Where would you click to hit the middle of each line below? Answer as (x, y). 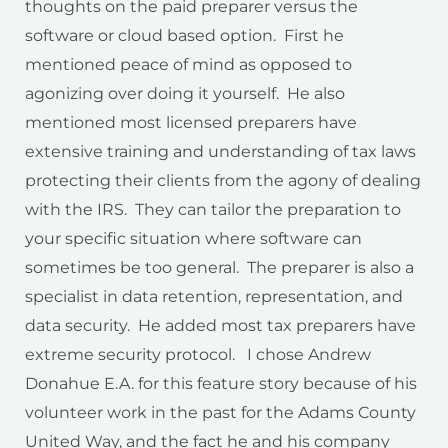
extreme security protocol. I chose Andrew (198, 354)
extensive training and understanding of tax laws (220, 151)
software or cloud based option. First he (184, 35)
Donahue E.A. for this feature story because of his (221, 383)
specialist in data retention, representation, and (214, 296)
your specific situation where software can (193, 238)
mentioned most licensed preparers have (191, 122)
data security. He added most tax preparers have (220, 325)
